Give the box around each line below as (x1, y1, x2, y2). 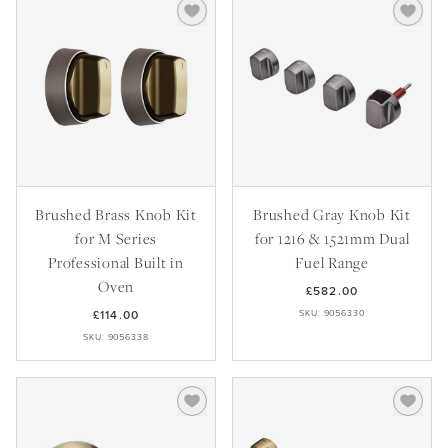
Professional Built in (48, 252, 184, 272)
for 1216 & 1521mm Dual (254, 228, 410, 248)
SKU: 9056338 (83, 331, 149, 343)
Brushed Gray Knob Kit (253, 204, 411, 224)
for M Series (75, 228, 157, 248)
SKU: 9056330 (299, 307, 365, 319)
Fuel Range (295, 252, 369, 272)
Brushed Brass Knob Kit (35, 204, 197, 224)
